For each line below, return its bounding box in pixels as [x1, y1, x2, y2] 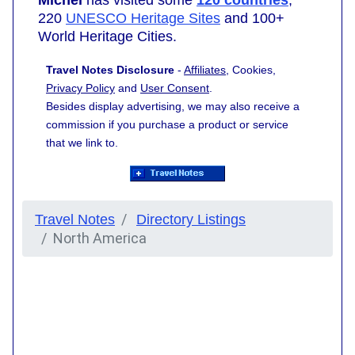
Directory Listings [136, 211, 246, 227]
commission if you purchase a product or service [46, 117, 288, 131]
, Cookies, [226, 63, 276, 76]
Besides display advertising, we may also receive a [46, 99, 300, 113]
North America [53, 229, 147, 246]
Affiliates [184, 63, 226, 76]
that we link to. [46, 136, 118, 149]
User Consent [140, 81, 209, 94]
